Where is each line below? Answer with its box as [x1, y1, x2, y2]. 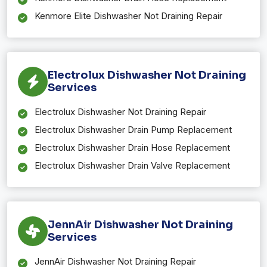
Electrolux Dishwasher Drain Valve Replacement [35, 159, 230, 171]
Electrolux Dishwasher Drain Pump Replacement [35, 123, 232, 135]
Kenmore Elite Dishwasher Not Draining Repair [35, 10, 222, 21]
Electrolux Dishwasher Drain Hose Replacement [35, 141, 230, 153]
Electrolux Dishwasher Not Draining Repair [35, 105, 206, 117]
